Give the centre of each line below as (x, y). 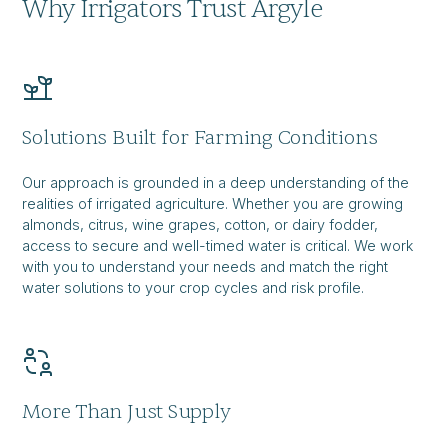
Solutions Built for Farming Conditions (200, 138)
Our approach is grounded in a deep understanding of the (216, 183)
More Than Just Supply (126, 412)
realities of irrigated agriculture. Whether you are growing (213, 204)
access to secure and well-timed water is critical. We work (218, 246)
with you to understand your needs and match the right (205, 267)
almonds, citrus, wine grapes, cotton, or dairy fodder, (200, 225)
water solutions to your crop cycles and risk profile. (193, 288)
